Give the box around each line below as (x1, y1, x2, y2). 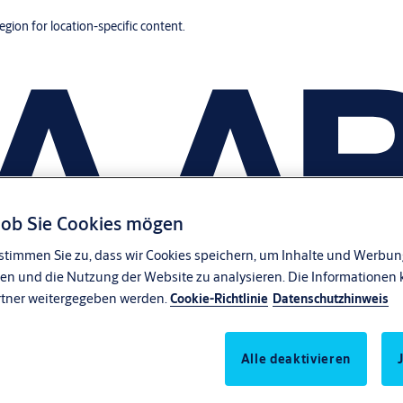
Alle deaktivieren (240, 350, 351, 367)
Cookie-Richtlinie (170, 291, 268, 308)
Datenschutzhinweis (273, 291, 389, 308)
